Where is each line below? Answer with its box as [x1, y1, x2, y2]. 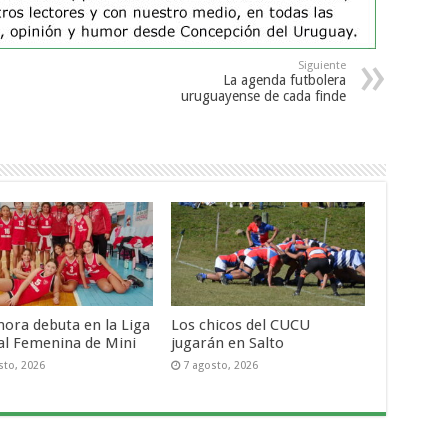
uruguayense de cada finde [180, 88, 346, 105]
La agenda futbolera [222, 72, 346, 89]
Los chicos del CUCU [171, 315, 311, 334]
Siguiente [297, 59, 346, 73]
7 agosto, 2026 [183, 358, 259, 372]
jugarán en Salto [171, 333, 285, 352]
